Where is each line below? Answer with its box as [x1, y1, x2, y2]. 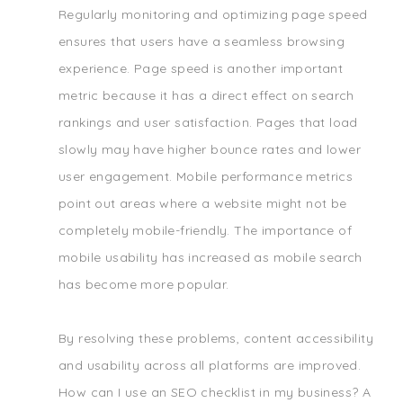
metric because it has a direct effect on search [58, 87, 354, 103]
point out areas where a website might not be [58, 195, 347, 211]
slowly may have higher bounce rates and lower [58, 141, 361, 157]
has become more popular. [58, 276, 229, 292]
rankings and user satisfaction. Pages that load [58, 114, 358, 130]
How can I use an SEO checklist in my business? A [58, 384, 372, 400]
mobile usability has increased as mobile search [58, 249, 363, 265]
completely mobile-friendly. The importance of [58, 222, 352, 238]
